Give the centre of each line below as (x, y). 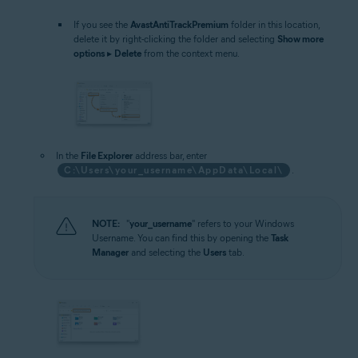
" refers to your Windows (243, 223)
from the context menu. (191, 53)
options (89, 53)
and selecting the (166, 252)
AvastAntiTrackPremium (179, 24)
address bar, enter (170, 155)
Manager (110, 252)
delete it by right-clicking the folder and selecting (175, 38)
